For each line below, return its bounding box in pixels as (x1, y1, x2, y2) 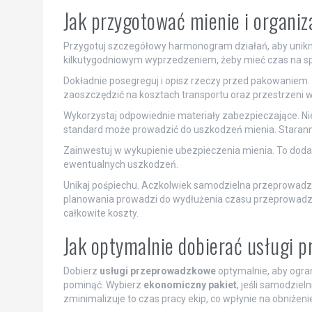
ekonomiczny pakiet (143, 279, 237, 290)
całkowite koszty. (63, 207, 139, 219)
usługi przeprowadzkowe (99, 265, 216, 276)
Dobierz (63, 265, 100, 276)
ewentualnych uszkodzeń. (63, 158, 178, 170)
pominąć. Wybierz (63, 279, 143, 290)
